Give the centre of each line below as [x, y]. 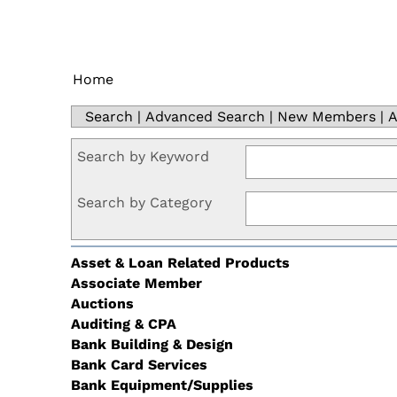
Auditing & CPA [124, 324]
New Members [327, 117]
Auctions [102, 304]
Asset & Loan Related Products [180, 263]
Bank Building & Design [152, 344]
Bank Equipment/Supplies [162, 385]
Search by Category [144, 202]
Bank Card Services [139, 365]
